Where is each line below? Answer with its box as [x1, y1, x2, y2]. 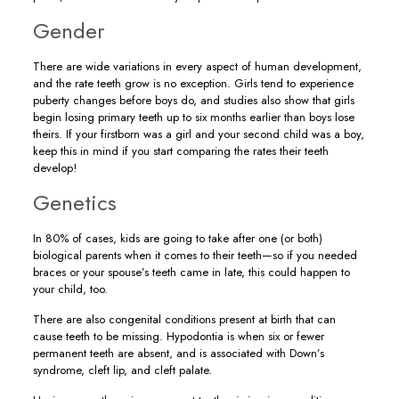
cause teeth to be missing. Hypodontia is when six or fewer [32, 328, 324, 345]
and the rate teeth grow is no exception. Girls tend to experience [32, 75, 354, 92]
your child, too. [32, 281, 108, 297]
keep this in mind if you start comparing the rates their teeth [32, 142, 329, 159]
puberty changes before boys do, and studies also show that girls [32, 92, 354, 109]
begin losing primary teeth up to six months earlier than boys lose [32, 109, 354, 126]
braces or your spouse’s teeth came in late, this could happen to [32, 264, 350, 281]
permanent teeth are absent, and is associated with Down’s [32, 345, 324, 362]
